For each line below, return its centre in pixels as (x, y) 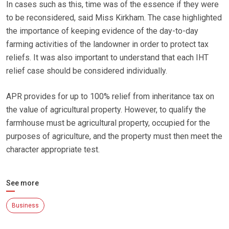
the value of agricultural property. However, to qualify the (106, 110)
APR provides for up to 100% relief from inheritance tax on (110, 97)
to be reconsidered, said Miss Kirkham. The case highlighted (114, 18)
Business (25, 206)
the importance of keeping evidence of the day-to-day (102, 31)
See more (22, 183)
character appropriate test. (53, 150)
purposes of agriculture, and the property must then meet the (114, 136)
